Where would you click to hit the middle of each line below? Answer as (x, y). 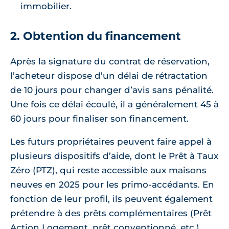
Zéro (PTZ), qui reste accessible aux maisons (108, 170)
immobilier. (46, 6)
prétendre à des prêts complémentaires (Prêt (111, 213)
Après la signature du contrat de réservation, (110, 62)
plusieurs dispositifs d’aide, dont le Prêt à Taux (114, 156)
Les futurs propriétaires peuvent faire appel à (111, 142)
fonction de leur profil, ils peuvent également (111, 199)
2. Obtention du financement (96, 36)
